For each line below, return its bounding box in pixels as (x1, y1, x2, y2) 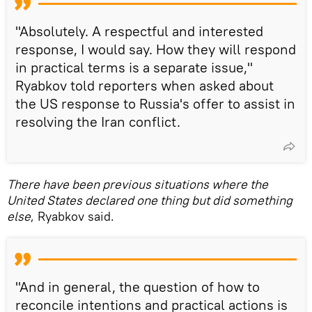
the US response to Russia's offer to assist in (15, 94, 295, 112)
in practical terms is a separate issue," (15, 58, 253, 76)
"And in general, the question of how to (15, 277, 260, 295)
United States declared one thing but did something (7, 192, 292, 208)
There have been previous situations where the (7, 175, 268, 192)
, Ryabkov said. (31, 208, 114, 224)
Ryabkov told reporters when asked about (15, 76, 274, 94)
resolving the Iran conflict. (15, 112, 180, 130)
